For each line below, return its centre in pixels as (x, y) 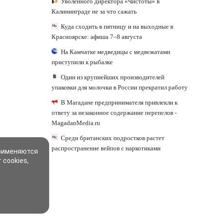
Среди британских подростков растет (113, 138)
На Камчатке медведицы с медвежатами (116, 52)
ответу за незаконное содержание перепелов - (114, 112)
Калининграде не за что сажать (94, 11)
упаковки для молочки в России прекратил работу (120, 87)
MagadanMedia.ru (76, 123)
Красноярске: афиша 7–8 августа (97, 36)
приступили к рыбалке (82, 62)
